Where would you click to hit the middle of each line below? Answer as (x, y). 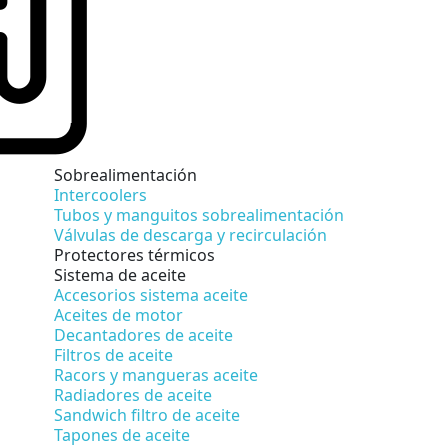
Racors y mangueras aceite (156, 374)
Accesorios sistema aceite (151, 294)
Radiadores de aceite (133, 394)
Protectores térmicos (134, 254)
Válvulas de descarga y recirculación (190, 234)
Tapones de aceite (122, 434)
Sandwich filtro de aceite (147, 414)
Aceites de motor (118, 314)
